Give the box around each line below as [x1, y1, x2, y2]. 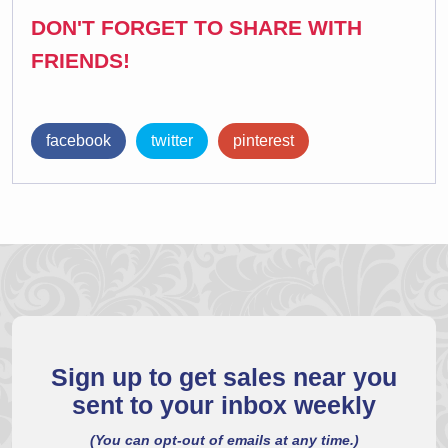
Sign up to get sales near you [51, 364, 397, 391]
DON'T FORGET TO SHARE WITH [31, 16, 362, 39]
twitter [151, 132, 193, 149]
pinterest [233, 132, 294, 149]
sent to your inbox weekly [72, 392, 376, 419]
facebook [46, 132, 111, 149]
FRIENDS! [31, 49, 130, 72]
